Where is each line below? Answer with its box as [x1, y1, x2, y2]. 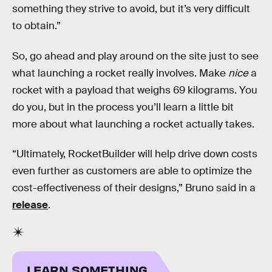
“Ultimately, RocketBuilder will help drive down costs [12, 148, 257, 161]
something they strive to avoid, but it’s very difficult [12, 2, 250, 16]
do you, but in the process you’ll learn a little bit [12, 100, 234, 114]
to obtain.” [12, 19, 61, 33]
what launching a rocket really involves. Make [12, 66, 228, 80]
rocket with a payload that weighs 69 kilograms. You [12, 83, 257, 97]
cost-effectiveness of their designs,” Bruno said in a [12, 182, 256, 195]
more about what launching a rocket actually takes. [12, 117, 254, 131]
